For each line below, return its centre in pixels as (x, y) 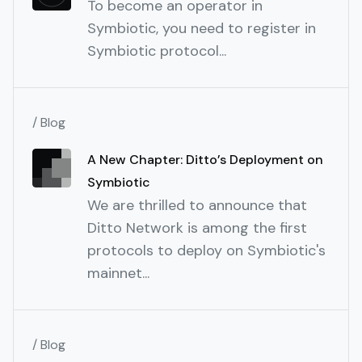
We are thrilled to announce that (197, 206)
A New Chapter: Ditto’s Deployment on (205, 160)
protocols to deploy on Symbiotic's (206, 251)
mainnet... (118, 274)
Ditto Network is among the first (197, 228)
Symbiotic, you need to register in (202, 29)
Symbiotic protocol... (157, 51)
